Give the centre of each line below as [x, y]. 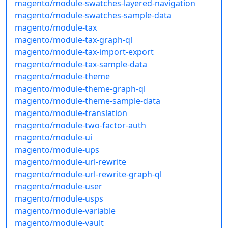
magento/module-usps [59, 199]
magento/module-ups [57, 150]
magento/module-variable [65, 211]
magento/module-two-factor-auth [80, 125]
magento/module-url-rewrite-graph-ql [88, 174]
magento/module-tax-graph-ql [74, 40]
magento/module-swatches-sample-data [93, 16]
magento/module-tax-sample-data [81, 64]
